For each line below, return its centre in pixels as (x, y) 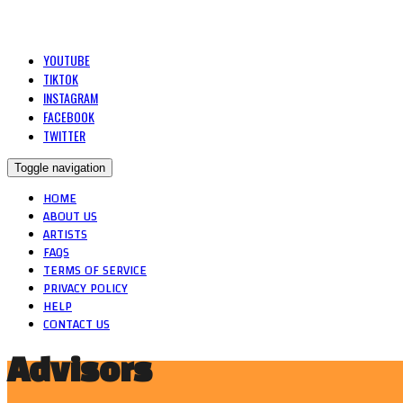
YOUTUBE (67, 60)
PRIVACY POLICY (85, 289)
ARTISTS (65, 235)
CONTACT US (76, 325)
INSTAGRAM (71, 98)
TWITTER (64, 135)
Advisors (80, 369)
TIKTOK (61, 79)
